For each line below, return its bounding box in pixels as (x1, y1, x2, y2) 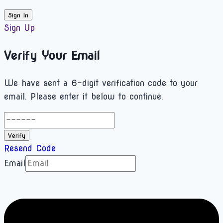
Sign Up (4, 23, 35, 33)
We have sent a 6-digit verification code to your (4, 78, 198, 89)
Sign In (8, 11, 28, 19)
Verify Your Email (4, 48, 100, 63)
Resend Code (4, 143, 56, 154)
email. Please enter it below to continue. (4, 92, 163, 102)
